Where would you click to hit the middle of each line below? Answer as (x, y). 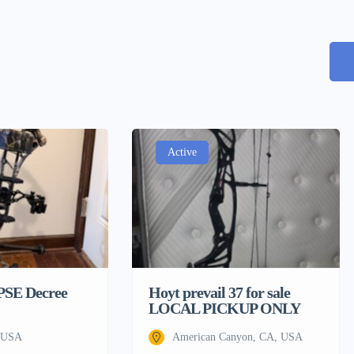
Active (182, 153)
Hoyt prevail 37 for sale (219, 292)
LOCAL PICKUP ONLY (224, 308)
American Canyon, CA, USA (237, 337)
